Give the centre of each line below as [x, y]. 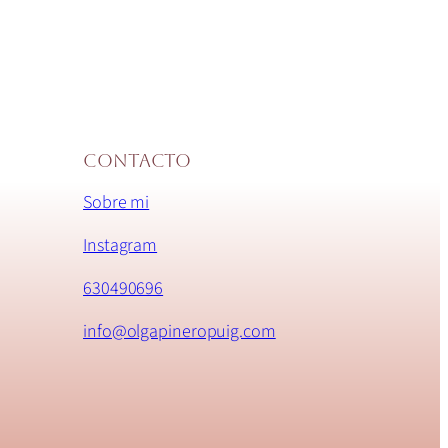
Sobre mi [116, 203]
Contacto [137, 161]
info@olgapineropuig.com [179, 332]
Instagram [120, 246]
